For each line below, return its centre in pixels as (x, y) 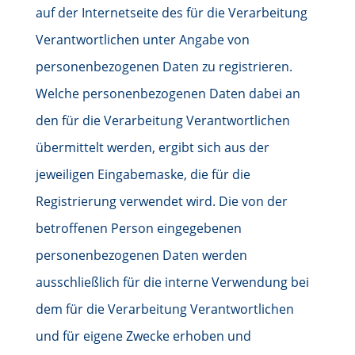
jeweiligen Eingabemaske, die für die (143, 174)
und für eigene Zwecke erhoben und (143, 336)
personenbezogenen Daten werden (141, 255)
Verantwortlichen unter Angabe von (142, 40)
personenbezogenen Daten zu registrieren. (164, 67)
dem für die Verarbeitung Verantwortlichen (164, 309)
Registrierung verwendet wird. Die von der (161, 201)
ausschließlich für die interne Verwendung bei (172, 282)
